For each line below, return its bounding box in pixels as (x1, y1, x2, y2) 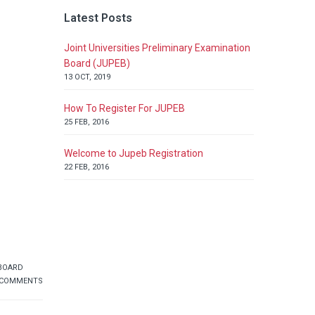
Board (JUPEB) (64, 57, 130, 69)
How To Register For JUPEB (64, 102, 185, 114)
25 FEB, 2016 (64, 117, 109, 127)
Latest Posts (64, 11, 132, 25)
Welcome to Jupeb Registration (64, 147, 203, 159)
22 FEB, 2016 (64, 162, 109, 172)
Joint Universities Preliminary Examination (64, 41, 250, 53)
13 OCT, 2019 (64, 72, 110, 82)
